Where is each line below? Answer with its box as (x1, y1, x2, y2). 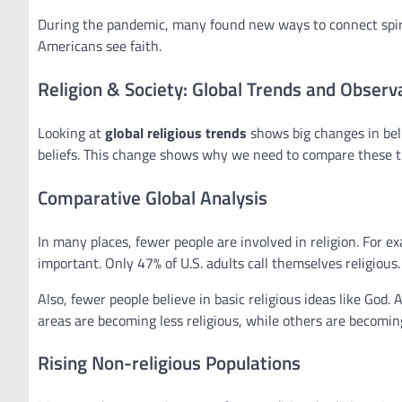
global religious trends (105, 121, 247, 144)
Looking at (38, 121, 105, 144)
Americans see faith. (38, 35, 162, 57)
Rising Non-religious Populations (38, 348, 301, 378)
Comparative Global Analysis (38, 182, 267, 212)
